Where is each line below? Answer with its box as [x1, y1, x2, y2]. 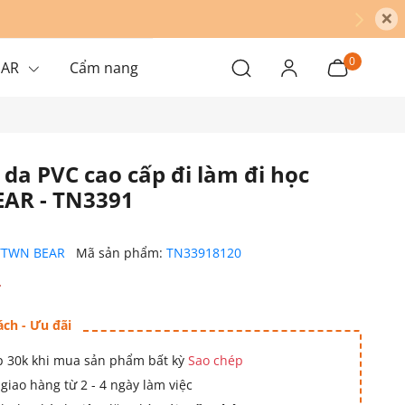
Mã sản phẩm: [75, 244, 166, 261]
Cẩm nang [69, 58, 138, 78]
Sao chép [187, 352, 243, 369]
